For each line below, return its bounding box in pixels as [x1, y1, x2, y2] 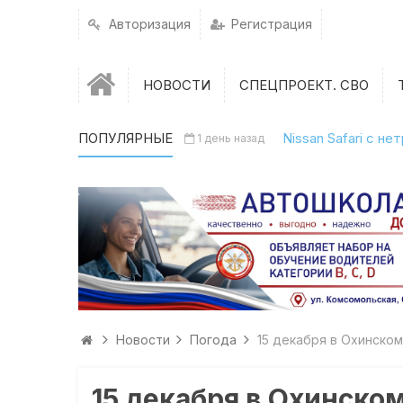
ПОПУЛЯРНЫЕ [78, 130, 174, 147]
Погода [190, 332, 237, 348]
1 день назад [196, 131, 264, 145]
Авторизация [105, 15, 192, 31]
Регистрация [228, 15, 313, 31]
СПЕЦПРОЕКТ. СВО [238, 76, 369, 94]
